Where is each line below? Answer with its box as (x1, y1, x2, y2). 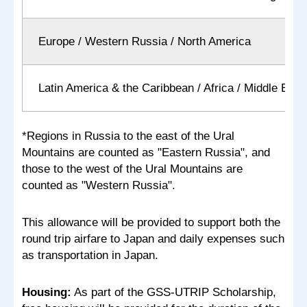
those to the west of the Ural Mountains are (22, 162, 243, 175)
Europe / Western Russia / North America (38, 34, 251, 48)
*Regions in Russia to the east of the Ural (22, 129, 234, 143)
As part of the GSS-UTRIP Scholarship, (71, 285, 276, 299)
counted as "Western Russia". (22, 178, 175, 192)
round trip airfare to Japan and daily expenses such (22, 232, 284, 245)
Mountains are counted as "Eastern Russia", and (22, 145, 270, 159)
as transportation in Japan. (22, 248, 158, 262)
